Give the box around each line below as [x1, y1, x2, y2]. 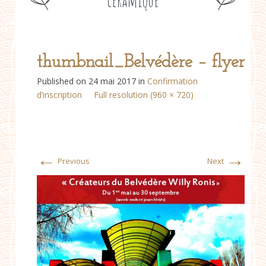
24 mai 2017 [88, 75, 136, 87]
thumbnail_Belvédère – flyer [37, 53, 245, 72]
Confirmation [147, 75, 198, 87]
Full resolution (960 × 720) [94, 88, 194, 100]
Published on [37, 75, 88, 87]
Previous [56, 155, 90, 166]
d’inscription [37, 88, 82, 100]
